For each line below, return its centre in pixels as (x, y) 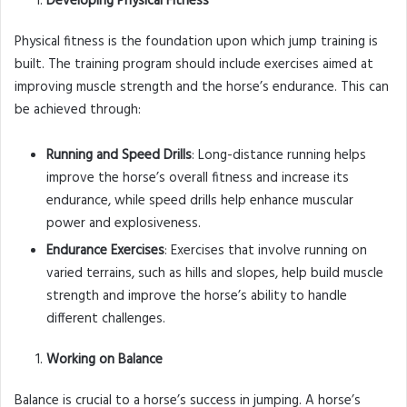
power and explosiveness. (124, 224)
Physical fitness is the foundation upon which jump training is (196, 42)
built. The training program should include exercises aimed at (194, 65)
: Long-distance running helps (279, 156)
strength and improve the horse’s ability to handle (197, 297)
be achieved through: (78, 110)
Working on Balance (104, 360)
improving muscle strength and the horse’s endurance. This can (202, 88)
